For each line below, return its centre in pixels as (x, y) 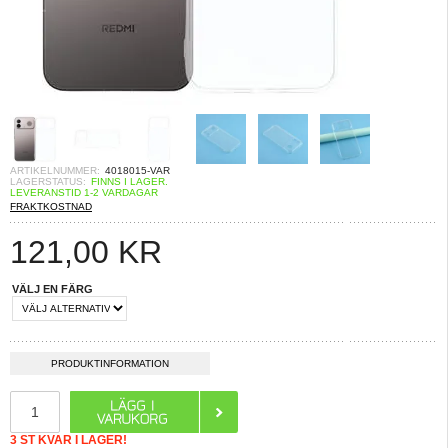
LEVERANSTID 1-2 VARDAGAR (84, 192)
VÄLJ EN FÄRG (52, 289)
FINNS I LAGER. (129, 181)
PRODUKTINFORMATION (110, 363)
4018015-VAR (137, 170)
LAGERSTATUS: (48, 181)
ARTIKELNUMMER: (55, 170)
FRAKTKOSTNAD (51, 206)
